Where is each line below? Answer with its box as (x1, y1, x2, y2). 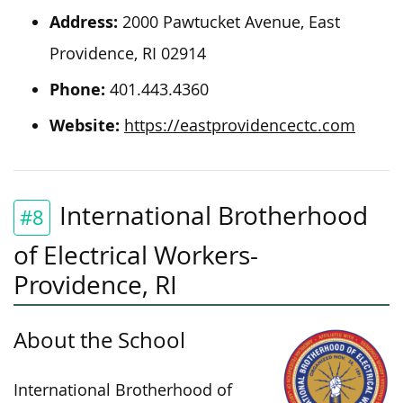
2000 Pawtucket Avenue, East (118, 11, 340, 32)
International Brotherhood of (13, 379, 232, 400)
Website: (49, 113, 120, 137)
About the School (13, 325, 185, 354)
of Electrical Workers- (13, 237, 258, 272)
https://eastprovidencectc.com (124, 114, 355, 136)
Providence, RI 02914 (49, 42, 206, 64)
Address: (49, 10, 118, 33)
